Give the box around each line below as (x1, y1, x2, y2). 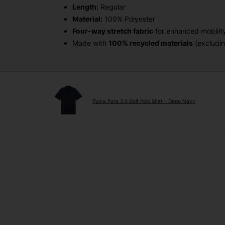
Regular (98, 2, 126, 11)
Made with (72, 38, 108, 47)
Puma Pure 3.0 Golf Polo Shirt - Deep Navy (92, 98, 195, 104)
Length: (72, 2, 98, 11)
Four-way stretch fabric (72, 26, 153, 35)
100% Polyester (102, 14, 155, 23)
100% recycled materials (108, 38, 193, 47)
